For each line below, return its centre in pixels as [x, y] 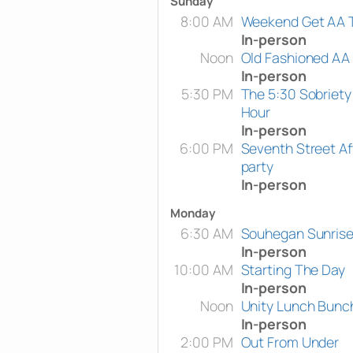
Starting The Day [293, 269]
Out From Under [290, 342]
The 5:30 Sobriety [296, 93]
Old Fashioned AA [295, 57]
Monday [192, 213]
